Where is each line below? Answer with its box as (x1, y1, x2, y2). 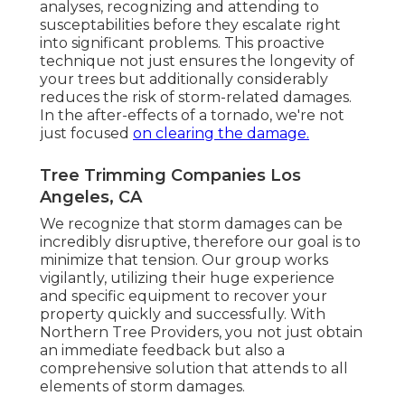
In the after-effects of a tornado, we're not (40, 106, 344, 124)
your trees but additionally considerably (40, 70, 328, 88)
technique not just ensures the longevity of (40, 52, 354, 70)
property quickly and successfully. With (40, 305, 325, 323)
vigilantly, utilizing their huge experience (40, 268, 334, 287)
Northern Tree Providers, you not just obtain (40, 323, 363, 341)
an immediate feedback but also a (40, 341, 285, 359)
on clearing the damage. (133, 124, 309, 142)
